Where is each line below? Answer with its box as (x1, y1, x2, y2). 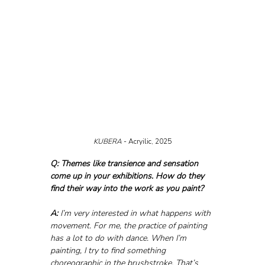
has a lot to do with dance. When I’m (50, 232, 189, 244)
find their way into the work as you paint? (50, 182, 203, 194)
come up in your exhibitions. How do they (50, 170, 206, 182)
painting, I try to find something (50, 244, 168, 256)
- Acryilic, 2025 (124, 136, 172, 146)
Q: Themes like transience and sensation (50, 157, 201, 169)
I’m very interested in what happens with (57, 207, 213, 219)
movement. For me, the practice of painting (50, 219, 209, 231)
